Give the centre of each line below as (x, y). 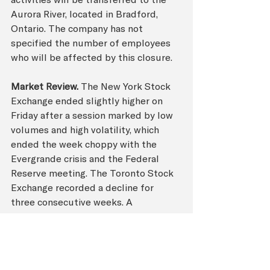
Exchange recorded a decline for (83, 187)
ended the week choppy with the (85, 144)
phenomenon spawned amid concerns (95, 216)
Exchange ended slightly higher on (88, 100)
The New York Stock (126, 86)
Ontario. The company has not (78, 28)
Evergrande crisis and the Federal (86, 158)
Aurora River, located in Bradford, (86, 14)
